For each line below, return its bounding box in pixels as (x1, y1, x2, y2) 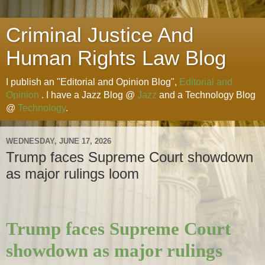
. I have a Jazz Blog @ (39, 90, 137, 100)
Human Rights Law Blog (6, 47, 226, 69)
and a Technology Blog (157, 90, 256, 100)
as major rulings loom (6, 166, 139, 182)
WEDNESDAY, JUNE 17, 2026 (6, 136, 111, 146)
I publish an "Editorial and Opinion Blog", (6, 77, 179, 87)
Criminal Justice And (6, 24, 193, 46)
